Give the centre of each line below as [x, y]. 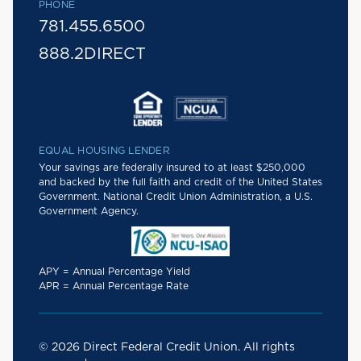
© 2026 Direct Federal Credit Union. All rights [167, 348]
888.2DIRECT [92, 54]
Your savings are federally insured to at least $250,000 [172, 168]
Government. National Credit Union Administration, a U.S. [176, 197]
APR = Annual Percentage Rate [114, 286]
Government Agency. [89, 212]
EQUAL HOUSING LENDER [104, 151]
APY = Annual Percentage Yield [114, 272]
